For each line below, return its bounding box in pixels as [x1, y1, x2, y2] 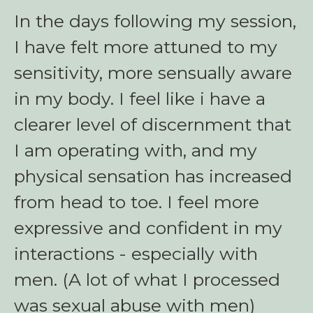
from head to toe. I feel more [14, 191, 259, 212]
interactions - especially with [14, 243, 258, 264]
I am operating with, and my [14, 140, 257, 161]
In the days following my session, [14, 10, 296, 31]
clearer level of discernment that [14, 114, 291, 135]
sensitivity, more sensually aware [14, 62, 292, 83]
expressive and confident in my [14, 217, 282, 238]
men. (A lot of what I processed [14, 269, 280, 290]
